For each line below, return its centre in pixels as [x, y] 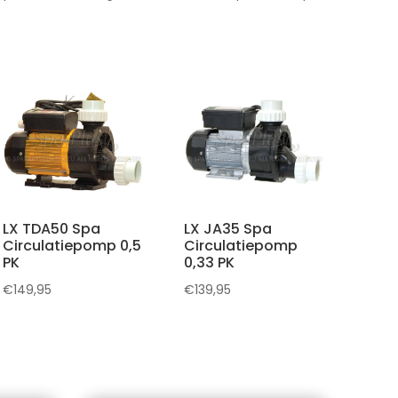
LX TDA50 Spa [51, 228]
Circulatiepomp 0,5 [72, 245]
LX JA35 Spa [227, 228]
